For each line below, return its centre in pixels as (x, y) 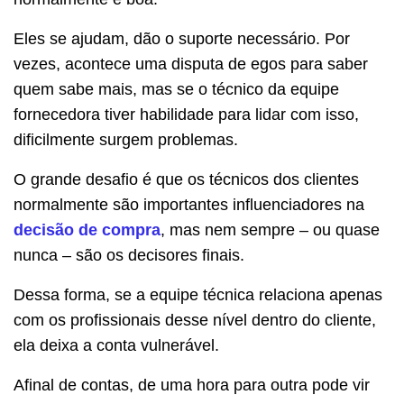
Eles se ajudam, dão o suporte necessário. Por (182, 38)
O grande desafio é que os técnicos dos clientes (186, 179)
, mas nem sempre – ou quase (270, 230)
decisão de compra (87, 230)
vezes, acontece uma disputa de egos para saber (191, 64)
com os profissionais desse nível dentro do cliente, (195, 320)
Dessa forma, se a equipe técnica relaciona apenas (198, 294)
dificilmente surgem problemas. (126, 139)
